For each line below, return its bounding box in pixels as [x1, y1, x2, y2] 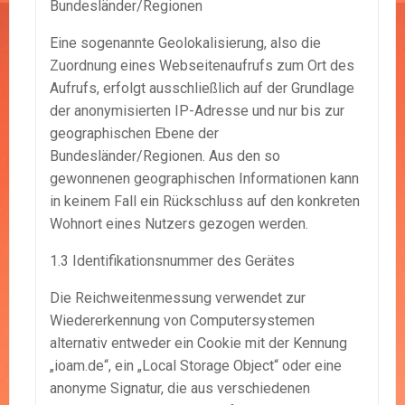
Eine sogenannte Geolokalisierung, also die [50, 34, 321, 52]
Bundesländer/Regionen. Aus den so [50, 147, 280, 165]
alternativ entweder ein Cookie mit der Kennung [50, 334, 347, 353]
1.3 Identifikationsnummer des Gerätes [50, 252, 295, 270]
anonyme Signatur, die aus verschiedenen [50, 380, 310, 398]
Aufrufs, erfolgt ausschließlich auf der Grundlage [50, 80, 354, 98]
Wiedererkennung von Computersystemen [50, 312, 315, 330]
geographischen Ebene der [50, 125, 219, 143]
